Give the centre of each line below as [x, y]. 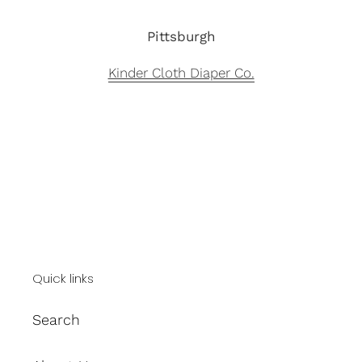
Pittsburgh [181, 37]
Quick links [63, 279]
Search [56, 319]
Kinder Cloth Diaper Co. [181, 72]
